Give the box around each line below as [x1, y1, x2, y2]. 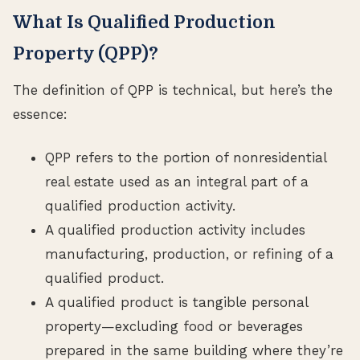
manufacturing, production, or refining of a [45, 245, 333, 262]
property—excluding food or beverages [45, 317, 303, 334]
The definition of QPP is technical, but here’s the [13, 81, 333, 98]
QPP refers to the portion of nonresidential [45, 149, 326, 166]
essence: [13, 105, 67, 122]
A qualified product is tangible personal [45, 293, 308, 310]
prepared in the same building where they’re [45, 342, 343, 358]
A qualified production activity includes [45, 221, 305, 238]
